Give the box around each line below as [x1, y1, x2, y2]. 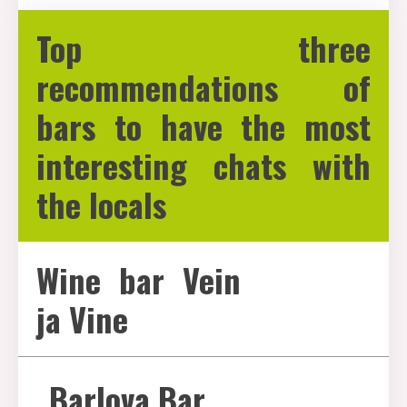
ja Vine [36, 294, 128, 342]
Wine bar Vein [36, 255, 242, 303]
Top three [36, 24, 371, 72]
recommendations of [36, 63, 371, 111]
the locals [36, 180, 166, 228]
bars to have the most [36, 102, 371, 150]
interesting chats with [36, 141, 371, 189]
